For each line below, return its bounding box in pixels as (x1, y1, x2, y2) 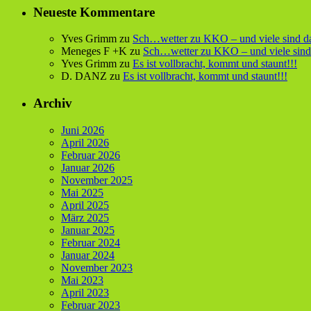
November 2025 (61, 174, 133, 186)
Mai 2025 (61, 186, 103, 199)
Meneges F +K (61, 45, 127, 58)
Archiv (33, 96, 72, 111)
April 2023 (61, 286, 109, 299)
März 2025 (61, 211, 109, 224)
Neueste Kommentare (33, 4, 155, 19)
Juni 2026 (61, 124, 104, 136)
